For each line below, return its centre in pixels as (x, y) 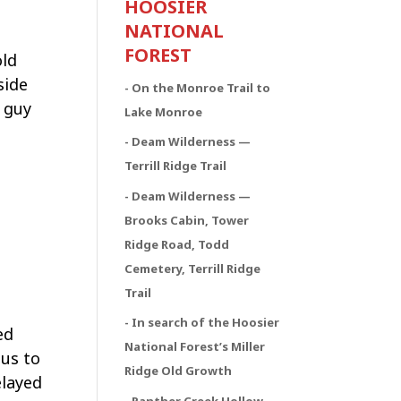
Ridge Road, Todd (177, 244)
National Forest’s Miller (195, 346)
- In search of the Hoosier (202, 322)
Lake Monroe (164, 111)
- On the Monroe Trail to (198, 87)
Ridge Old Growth (179, 371)
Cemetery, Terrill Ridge (193, 268)
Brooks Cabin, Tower (187, 220)
